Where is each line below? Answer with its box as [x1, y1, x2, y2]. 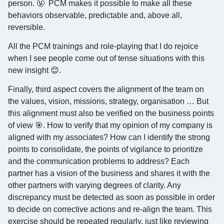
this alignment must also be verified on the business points [8, 109, 214, 118]
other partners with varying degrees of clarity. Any [8, 181, 181, 190]
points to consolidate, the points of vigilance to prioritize [8, 145, 203, 154]
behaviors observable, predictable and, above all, [8, 10, 182, 19]
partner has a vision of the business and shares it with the [8, 169, 210, 178]
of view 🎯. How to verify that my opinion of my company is [8, 121, 212, 130]
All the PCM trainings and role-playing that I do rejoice [8, 42, 198, 51]
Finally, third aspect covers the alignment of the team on [8, 85, 204, 94]
